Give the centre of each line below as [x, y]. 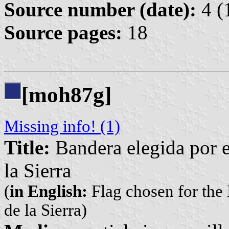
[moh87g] [66, 95]
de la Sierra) [45, 210]
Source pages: [63, 32]
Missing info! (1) [62, 127]
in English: [49, 191]
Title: [27, 148]
